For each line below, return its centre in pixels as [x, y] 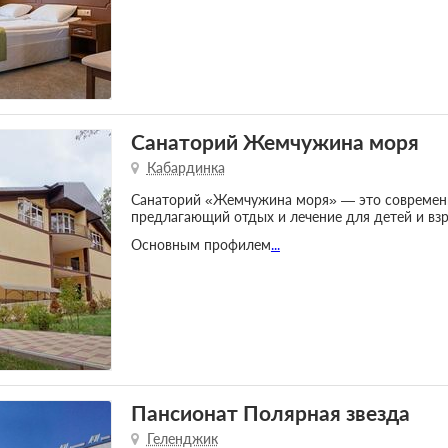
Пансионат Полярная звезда [270, 413]
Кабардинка [185, 168]
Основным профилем [200, 244]
